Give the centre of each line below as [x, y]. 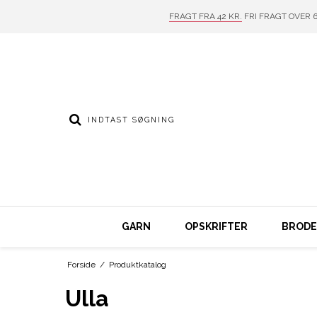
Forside [81, 264]
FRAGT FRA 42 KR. [205, 16]
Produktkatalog [137, 264]
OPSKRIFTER [216, 226]
